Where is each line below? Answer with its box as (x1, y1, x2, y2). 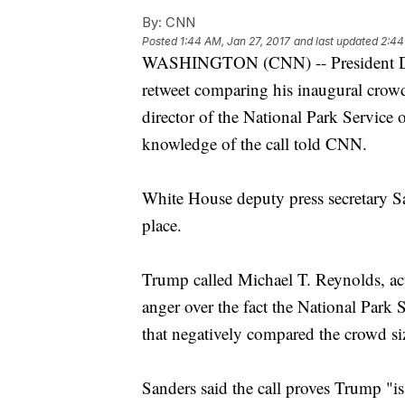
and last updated (294, 34, 378, 49)
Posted (142, 34, 180, 49)
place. (142, 213, 182, 237)
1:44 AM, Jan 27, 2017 (180, 34, 290, 49)
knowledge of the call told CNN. (142, 132, 367, 155)
